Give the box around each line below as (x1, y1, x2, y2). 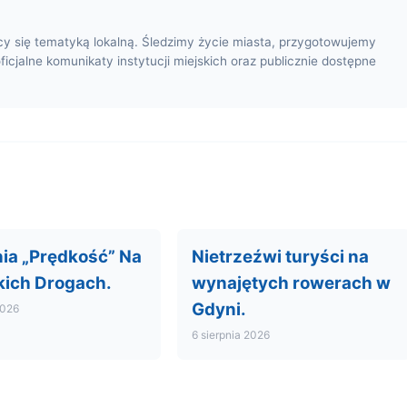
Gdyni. (191, 298, 246, 320)
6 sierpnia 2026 (191, 327, 270, 342)
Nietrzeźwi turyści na (191, 245, 369, 267)
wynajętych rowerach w (191, 272, 391, 293)
